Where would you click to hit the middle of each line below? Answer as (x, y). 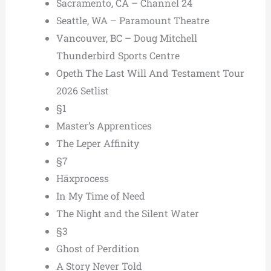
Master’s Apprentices (104, 126)
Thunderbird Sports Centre (118, 56)
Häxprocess (82, 178)
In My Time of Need (100, 196)
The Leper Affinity (97, 143)
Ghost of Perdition (98, 249)
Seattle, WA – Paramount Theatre (132, 21)
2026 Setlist (82, 91)
